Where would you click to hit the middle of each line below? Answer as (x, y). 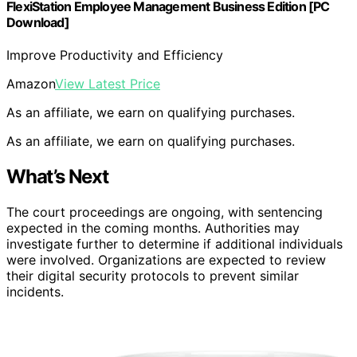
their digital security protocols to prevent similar (153, 275)
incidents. (35, 291)
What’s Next (57, 176)
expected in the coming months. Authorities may (153, 228)
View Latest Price (108, 83)
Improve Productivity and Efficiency (115, 55)
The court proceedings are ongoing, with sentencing (165, 212)
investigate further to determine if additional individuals (175, 243)
